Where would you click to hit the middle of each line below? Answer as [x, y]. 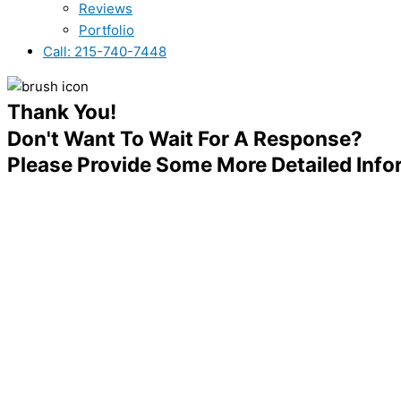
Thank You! [62, 111]
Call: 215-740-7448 [105, 51]
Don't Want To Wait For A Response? [185, 138]
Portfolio [107, 30]
